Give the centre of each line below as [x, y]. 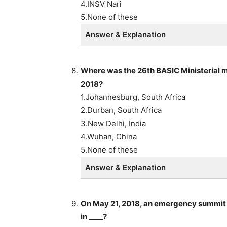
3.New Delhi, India [113, 123]
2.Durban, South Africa [121, 110]
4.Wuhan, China [109, 136]
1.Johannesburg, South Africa [133, 97]
